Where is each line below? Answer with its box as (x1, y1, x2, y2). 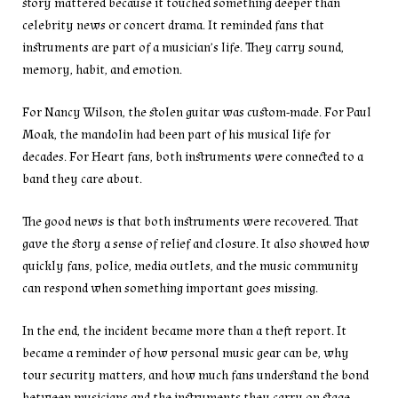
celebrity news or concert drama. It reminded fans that (22, 16, 324, 34)
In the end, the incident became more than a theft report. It (22, 322, 346, 340)
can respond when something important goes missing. (22, 280, 318, 298)
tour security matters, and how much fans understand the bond (22, 367, 369, 385)
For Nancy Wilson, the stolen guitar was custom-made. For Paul (22, 103, 371, 121)
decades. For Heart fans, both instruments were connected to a (22, 147, 363, 165)
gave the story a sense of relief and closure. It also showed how (22, 235, 370, 253)
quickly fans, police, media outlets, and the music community (22, 258, 359, 275)
